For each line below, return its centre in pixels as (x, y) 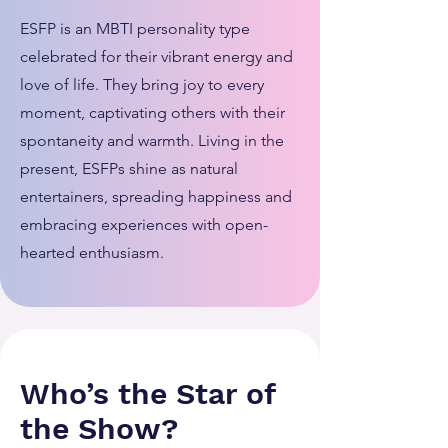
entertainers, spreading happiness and (156, 196)
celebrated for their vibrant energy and (156, 56)
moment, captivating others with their (152, 112)
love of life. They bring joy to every (142, 84)
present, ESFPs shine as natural (129, 168)
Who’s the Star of (147, 393)
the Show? (99, 428)
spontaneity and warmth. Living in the (152, 140)
